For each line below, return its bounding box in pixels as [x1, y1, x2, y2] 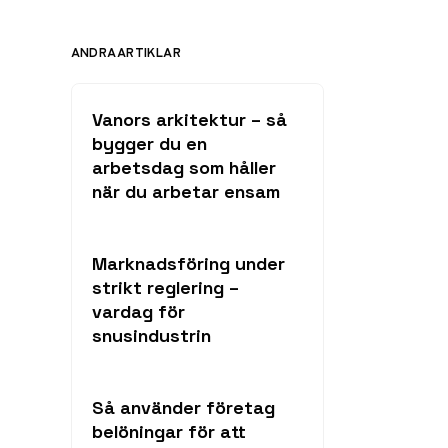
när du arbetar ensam [92, 180, 280, 203]
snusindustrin [92, 324, 211, 347]
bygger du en [92, 132, 207, 155]
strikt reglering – [92, 276, 239, 299]
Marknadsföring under [92, 252, 285, 275]
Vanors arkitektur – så [92, 108, 287, 131]
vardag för [92, 300, 185, 323]
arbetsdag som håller [92, 156, 276, 179]
